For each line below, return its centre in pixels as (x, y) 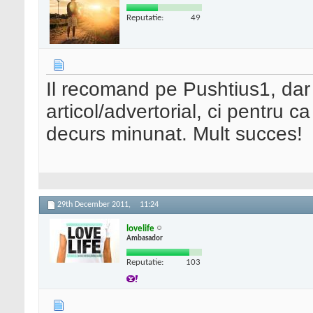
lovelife (140, 228)
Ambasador (145, 238)
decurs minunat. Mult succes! (174, 134)
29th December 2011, (95, 205)
